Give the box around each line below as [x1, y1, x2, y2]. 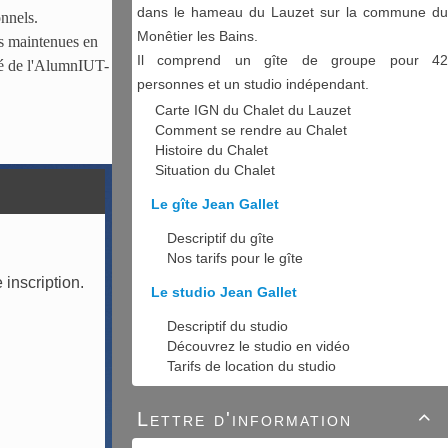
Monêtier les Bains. [137, 27, 258, 44]
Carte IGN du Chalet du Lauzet [155, 101, 351, 118]
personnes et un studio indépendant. [137, 75, 369, 92]
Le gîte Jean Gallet [151, 195, 279, 212]
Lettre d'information [137, 407, 352, 430]
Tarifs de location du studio [167, 357, 336, 374]
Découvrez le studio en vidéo [167, 337, 350, 354]
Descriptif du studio [167, 317, 288, 334]
